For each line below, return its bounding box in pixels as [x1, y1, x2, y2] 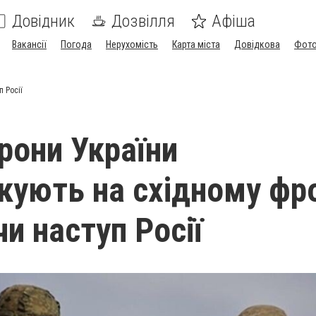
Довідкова [234, 39, 280, 50]
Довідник [12, 11, 75, 31]
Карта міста [172, 39, 220, 50]
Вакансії [12, 39, 47, 50]
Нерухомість [106, 39, 158, 50]
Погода [61, 39, 92, 50]
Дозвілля [111, 11, 175, 31]
